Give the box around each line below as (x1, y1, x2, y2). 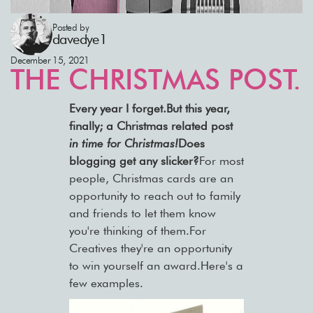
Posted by (52, 22, 89, 34)
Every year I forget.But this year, (68, 101, 230, 116)
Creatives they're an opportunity (68, 241, 232, 256)
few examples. (68, 276, 143, 291)
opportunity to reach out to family (68, 189, 240, 203)
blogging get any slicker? (68, 154, 199, 168)
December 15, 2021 (10, 54, 89, 66)
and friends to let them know (68, 206, 216, 221)
